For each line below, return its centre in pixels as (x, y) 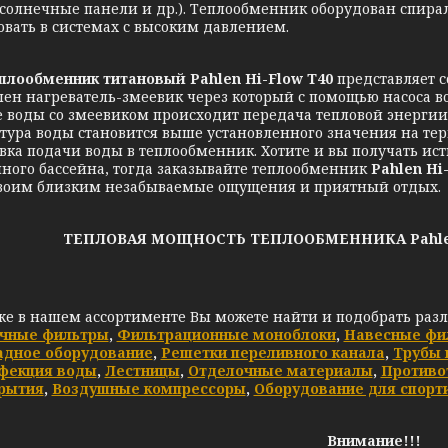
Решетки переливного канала (272, 352)
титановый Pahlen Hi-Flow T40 (216, 78)
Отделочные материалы (280, 370)
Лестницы (142, 370)
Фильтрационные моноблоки (226, 334)
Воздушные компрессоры (148, 388)
